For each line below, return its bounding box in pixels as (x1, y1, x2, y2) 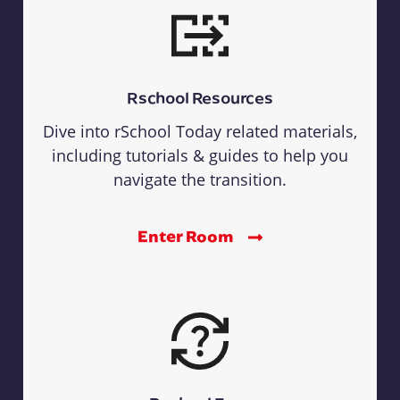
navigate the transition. (113, 168, 287, 190)
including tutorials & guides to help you (52, 144, 348, 166)
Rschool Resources (127, 86, 273, 108)
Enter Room (137, 225, 236, 246)
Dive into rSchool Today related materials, (43, 120, 357, 142)
